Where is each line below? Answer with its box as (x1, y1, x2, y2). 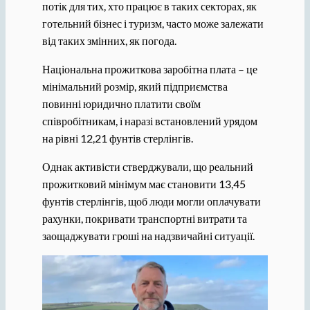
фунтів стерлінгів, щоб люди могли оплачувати (42, 194, 261, 208)
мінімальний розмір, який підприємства (42, 79, 228, 93)
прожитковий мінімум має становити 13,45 (42, 177, 246, 191)
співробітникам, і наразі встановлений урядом (42, 113, 257, 127)
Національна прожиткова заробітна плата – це (42, 62, 257, 75)
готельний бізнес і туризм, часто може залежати (42, 16, 264, 30)
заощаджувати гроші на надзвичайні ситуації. (42, 229, 255, 243)
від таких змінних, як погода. (42, 33, 176, 47)
